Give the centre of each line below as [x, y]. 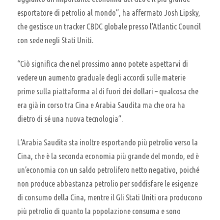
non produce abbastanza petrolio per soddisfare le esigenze [108, 183]
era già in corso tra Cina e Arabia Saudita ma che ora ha [101, 105]
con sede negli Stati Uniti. [55, 40]
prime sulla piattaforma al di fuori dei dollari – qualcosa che [108, 91]
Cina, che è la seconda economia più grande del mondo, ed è [108, 156]
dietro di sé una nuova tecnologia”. [70, 118]
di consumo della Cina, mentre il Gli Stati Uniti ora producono [110, 197]
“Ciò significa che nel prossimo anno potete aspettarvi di [103, 63]
